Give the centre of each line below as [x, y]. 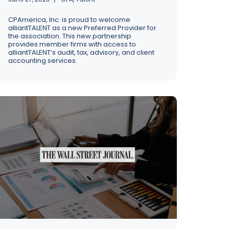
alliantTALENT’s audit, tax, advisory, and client [81, 52]
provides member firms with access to [72, 44]
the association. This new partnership [70, 36]
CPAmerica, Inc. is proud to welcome [69, 20]
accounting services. [43, 61]
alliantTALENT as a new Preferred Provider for [82, 28]
